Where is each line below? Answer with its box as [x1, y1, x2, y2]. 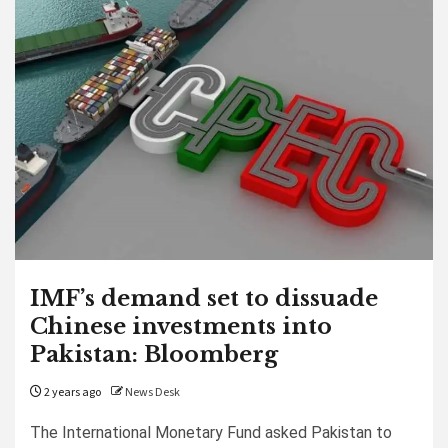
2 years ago [42, 384, 101, 401]
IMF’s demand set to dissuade [30, 285, 378, 312]
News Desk [125, 384, 180, 401]
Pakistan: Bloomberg [30, 341, 278, 368]
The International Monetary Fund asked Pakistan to [30, 423, 392, 442]
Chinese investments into [30, 313, 332, 340]
